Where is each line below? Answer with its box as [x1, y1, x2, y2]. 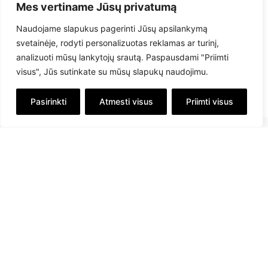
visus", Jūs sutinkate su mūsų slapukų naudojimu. [16, 66, 208, 77]
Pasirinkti [30, 96, 66, 106]
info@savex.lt [115, 223, 175, 234]
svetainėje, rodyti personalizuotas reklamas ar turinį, [16, 38, 219, 48]
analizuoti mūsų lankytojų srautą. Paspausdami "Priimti [16, 52, 229, 62]
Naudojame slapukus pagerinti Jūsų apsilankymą [16, 23, 208, 33]
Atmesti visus [99, 96, 153, 106]
